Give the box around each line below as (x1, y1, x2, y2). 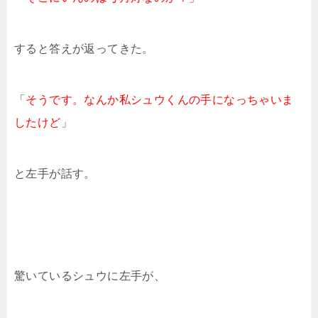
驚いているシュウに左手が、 (14, 270, 166, 282)
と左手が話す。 (14, 168, 96, 180)
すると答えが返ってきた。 (14, 43, 154, 55)
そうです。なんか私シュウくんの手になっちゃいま (26, 94, 294, 106)
